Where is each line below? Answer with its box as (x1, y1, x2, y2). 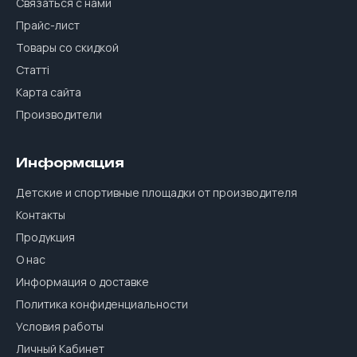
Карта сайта (16, 84, 81, 100)
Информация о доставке (16, 273, 149, 289)
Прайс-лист (16, 17, 80, 33)
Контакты (16, 206, 65, 222)
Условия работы (16, 318, 104, 334)
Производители (16, 106, 102, 122)
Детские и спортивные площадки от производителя (16, 184, 297, 200)
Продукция (16, 229, 75, 245)
